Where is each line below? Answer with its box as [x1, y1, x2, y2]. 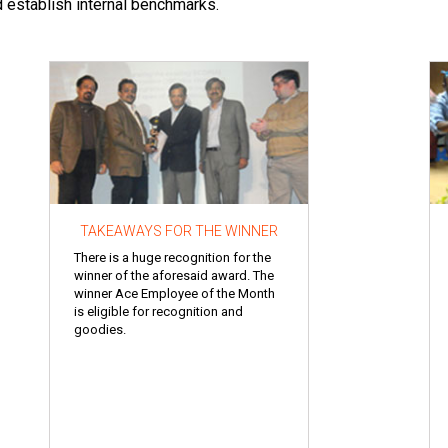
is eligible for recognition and [74, 303, 243, 319]
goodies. [74, 321, 126, 337]
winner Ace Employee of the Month [74, 285, 275, 301]
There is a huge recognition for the [74, 249, 271, 265]
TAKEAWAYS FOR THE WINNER [80, 222, 278, 239]
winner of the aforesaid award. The [74, 267, 274, 283]
